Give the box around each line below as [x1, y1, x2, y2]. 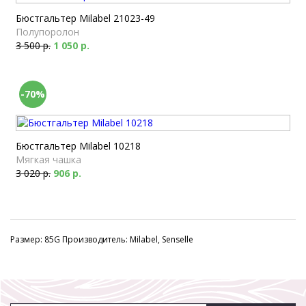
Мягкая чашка [16, 153, 81, 166]
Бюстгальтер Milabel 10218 [16, 139, 141, 152]
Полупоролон [16, 25, 79, 38]
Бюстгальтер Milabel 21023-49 [16, 12, 155, 25]
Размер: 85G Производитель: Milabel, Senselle [10, 234, 193, 245]
